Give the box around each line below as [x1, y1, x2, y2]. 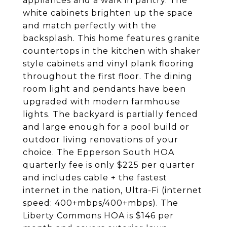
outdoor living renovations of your [23, 135, 178, 144]
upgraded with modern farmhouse [23, 97, 180, 106]
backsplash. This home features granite [23, 33, 200, 43]
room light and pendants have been [23, 84, 186, 94]
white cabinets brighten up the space [23, 8, 193, 18]
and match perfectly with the [23, 21, 157, 30]
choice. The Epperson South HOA [23, 147, 174, 157]
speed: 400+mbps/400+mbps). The [23, 198, 178, 208]
